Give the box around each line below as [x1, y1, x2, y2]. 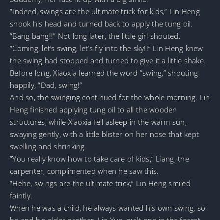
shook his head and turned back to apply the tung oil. [10, 18, 193, 28]
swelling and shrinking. [10, 141, 87, 151]
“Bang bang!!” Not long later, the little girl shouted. [10, 30, 181, 41]
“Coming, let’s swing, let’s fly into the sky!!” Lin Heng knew [10, 43, 203, 53]
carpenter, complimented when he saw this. [10, 165, 159, 176]
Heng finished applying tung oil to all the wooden [10, 104, 177, 114]
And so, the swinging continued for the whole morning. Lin [10, 92, 210, 102]
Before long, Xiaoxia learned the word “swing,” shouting [10, 67, 198, 78]
